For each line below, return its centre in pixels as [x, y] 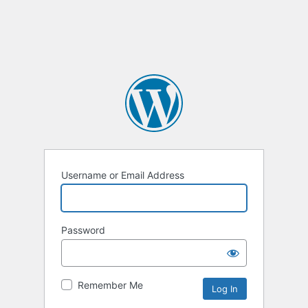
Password [83, 230]
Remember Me [110, 285]
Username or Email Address [123, 175]
